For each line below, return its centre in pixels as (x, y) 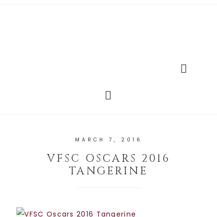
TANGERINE (108, 171)
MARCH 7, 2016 (108, 140)
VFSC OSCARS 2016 (108, 159)
